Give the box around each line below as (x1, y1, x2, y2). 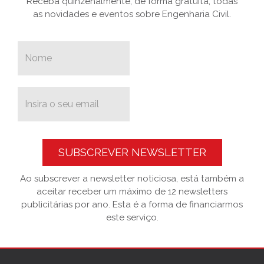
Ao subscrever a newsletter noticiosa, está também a (20, 173, 244, 184)
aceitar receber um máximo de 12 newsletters (37, 186, 227, 197)
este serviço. (105, 212, 159, 223)
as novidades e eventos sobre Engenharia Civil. (33, 9, 231, 20)
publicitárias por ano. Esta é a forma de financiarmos (21, 199, 243, 210)
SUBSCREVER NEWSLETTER (58, 146, 206, 159)
